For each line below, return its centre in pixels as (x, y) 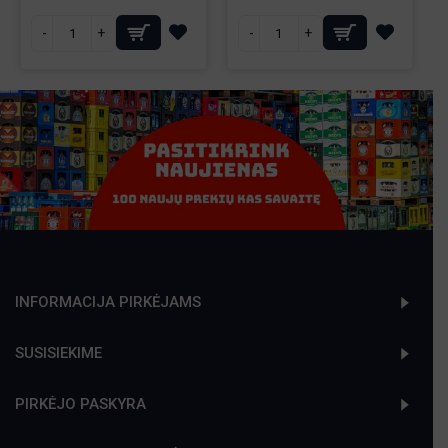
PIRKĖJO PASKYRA (80, 404)
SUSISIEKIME (58, 353)
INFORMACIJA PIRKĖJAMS (108, 302)
